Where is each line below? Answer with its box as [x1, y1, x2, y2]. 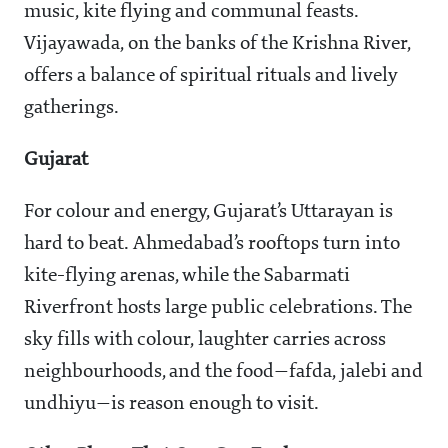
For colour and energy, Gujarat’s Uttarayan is [24, 201, 393, 222]
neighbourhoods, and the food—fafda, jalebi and [24, 361, 423, 382]
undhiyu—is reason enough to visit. [24, 393, 319, 414]
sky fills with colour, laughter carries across [24, 329, 386, 350]
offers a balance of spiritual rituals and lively [24, 65, 398, 86]
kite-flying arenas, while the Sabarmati [24, 265, 350, 286]
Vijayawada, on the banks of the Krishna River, [24, 33, 411, 54]
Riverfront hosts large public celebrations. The [24, 297, 412, 318]
